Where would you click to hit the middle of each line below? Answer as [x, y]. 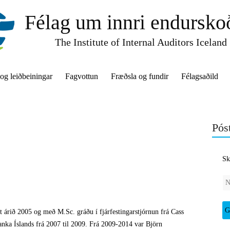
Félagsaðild [200, 76]
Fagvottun [82, 76]
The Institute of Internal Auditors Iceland [141, 42]
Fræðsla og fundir [140, 76]
